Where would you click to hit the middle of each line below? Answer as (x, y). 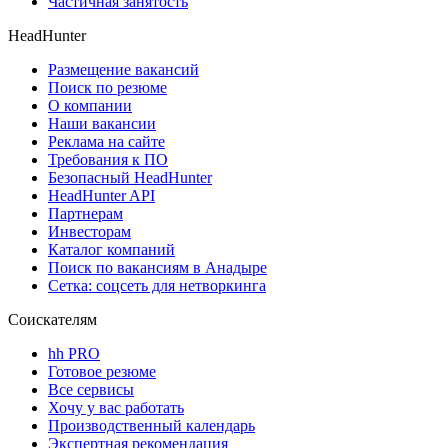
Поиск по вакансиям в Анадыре (157, 267)
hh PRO (74, 353)
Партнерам (85, 213)
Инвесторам (89, 231)
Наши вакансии (102, 123)
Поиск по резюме (107, 87)
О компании (90, 105)
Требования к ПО (108, 159)
